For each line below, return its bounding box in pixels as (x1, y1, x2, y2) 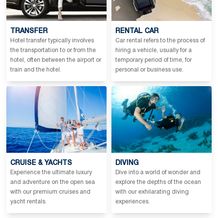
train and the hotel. (10, 67, 61, 73)
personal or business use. (115, 67, 183, 73)
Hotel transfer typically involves (10, 38, 94, 44)
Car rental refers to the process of (115, 38, 205, 44)
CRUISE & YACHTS (10, 160, 72, 166)
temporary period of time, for (115, 57, 192, 63)
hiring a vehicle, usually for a (115, 48, 192, 54)
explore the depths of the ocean (115, 179, 201, 185)
